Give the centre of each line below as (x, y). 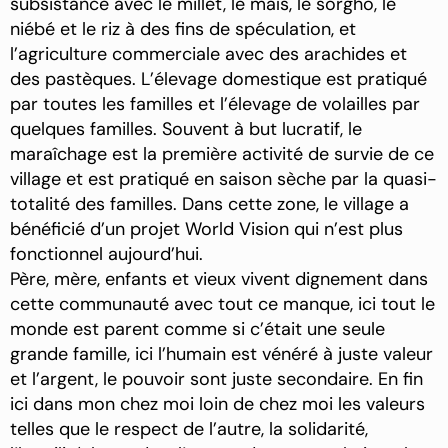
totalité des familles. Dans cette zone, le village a (209, 204)
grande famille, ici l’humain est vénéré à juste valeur (221, 354)
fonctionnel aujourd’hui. (106, 254)
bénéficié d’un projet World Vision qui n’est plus (206, 229)
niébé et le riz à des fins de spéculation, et (183, 29)
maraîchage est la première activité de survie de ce (222, 154)
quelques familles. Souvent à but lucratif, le (186, 129)
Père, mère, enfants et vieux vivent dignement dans (219, 279)
